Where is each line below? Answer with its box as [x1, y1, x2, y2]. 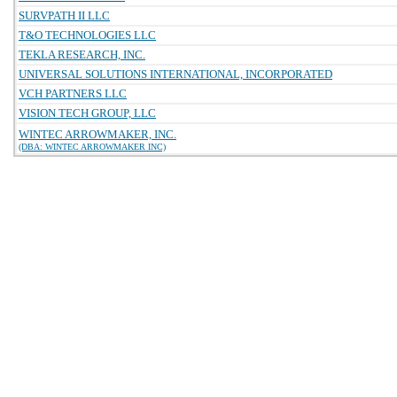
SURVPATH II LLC [19, 9, 110, 22]
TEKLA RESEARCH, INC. [19, 48, 145, 61]
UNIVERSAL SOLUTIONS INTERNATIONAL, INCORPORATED [19, 67, 332, 81]
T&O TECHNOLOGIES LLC [19, 28, 156, 42]
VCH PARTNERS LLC [19, 87, 127, 100]
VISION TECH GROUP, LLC [19, 106, 156, 120]
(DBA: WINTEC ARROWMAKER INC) [19, 142, 166, 152]
